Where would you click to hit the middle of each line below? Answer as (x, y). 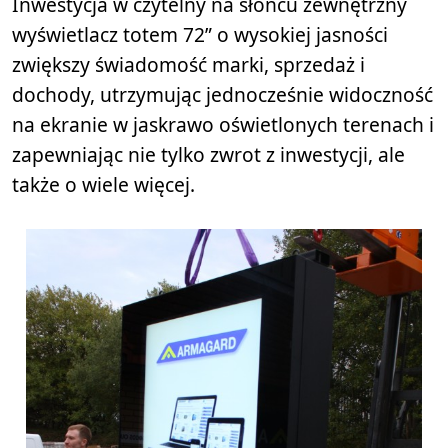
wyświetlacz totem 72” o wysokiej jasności (200, 34)
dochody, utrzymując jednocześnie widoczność (222, 94)
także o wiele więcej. (103, 184)
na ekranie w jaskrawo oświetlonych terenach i (223, 124)
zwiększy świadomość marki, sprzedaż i (188, 64)
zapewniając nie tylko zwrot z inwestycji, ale (208, 154)
